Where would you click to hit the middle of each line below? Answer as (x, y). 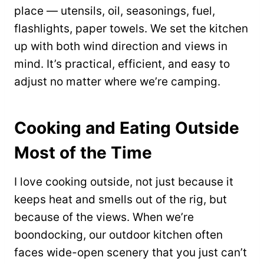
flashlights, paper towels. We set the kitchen (131, 29)
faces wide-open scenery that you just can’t (131, 253)
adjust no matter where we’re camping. (117, 82)
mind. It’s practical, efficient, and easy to (122, 64)
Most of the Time (83, 153)
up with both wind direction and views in (121, 47)
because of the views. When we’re (104, 217)
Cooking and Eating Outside (127, 128)
